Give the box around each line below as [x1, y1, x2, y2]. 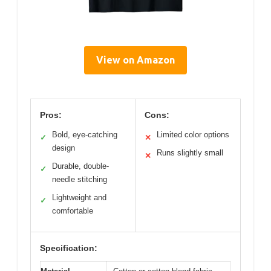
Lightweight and [52, 193, 106, 202]
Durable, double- [52, 162, 109, 171]
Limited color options [157, 130, 229, 139]
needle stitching [52, 175, 107, 184]
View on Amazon [96, 54, 175, 65]
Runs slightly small [157, 148, 223, 157]
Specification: [40, 243, 97, 253]
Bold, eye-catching [52, 130, 117, 139]
